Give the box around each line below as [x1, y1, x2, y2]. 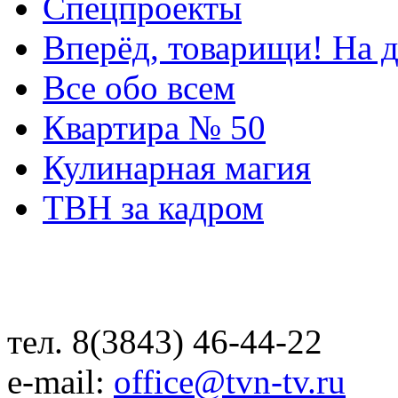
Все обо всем [43, 68, 235, 107]
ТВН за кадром [43, 188, 264, 227]
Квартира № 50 [43, 108, 266, 147]
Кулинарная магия [43, 148, 311, 187]
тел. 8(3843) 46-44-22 [7, 322, 322, 361]
